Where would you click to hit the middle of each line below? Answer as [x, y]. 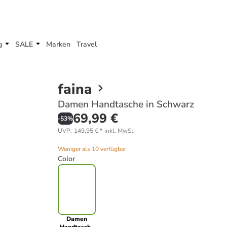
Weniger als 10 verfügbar [92, 149]
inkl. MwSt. [120, 131]
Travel [87, 44]
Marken [58, 44]
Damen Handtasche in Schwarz [126, 104]
